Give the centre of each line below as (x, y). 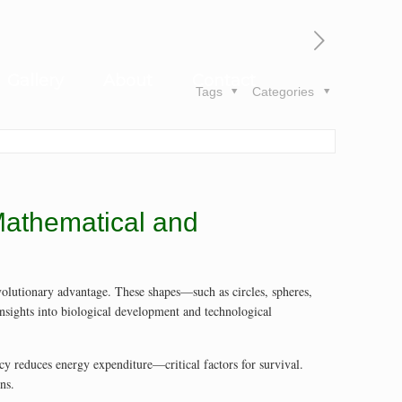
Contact (224, 81)
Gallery (36, 81)
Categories (285, 92)
